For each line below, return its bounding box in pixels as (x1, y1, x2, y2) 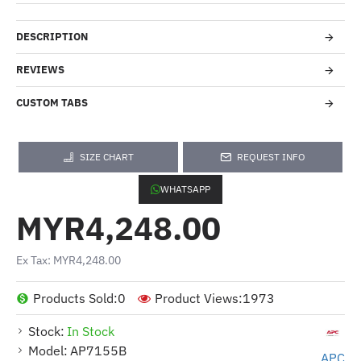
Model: (28, 342, 68, 359)
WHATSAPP (160, 183, 210, 195)
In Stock (67, 323, 114, 339)
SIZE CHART (80, 151, 134, 163)
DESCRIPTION (16, 30, 88, 44)
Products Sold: (33, 290, 118, 306)
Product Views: (155, 290, 243, 306)
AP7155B (70, 342, 127, 359)
